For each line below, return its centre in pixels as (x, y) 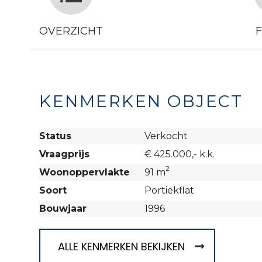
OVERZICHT (71, 31)
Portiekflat (169, 190)
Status (55, 136)
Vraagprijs (64, 154)
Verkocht (166, 136)
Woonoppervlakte (85, 172)
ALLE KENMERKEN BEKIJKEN (121, 246)
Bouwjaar (63, 208)
